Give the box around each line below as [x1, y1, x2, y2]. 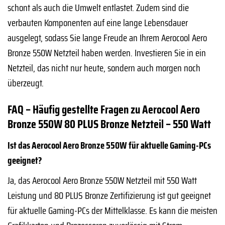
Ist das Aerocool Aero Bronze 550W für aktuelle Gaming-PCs [8, 137, 211, 153]
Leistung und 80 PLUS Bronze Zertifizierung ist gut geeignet [8, 187, 211, 203]
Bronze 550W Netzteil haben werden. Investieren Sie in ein [8, 45, 206, 60]
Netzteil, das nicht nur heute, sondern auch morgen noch [8, 60, 200, 75]
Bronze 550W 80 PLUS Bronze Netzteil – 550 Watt [8, 115, 211, 134]
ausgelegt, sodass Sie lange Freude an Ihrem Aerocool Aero [8, 30, 207, 45]
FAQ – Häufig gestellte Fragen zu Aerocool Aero [8, 100, 200, 119]
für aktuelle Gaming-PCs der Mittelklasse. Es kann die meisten [8, 202, 217, 218]
